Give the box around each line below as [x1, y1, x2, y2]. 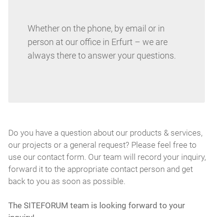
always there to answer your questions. [27, 50, 176, 61]
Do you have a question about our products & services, [8, 128, 202, 138]
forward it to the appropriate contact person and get [8, 165, 193, 174]
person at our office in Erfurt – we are [27, 36, 168, 47]
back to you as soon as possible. [8, 177, 125, 186]
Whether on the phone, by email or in [27, 23, 165, 33]
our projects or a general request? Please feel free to [8, 140, 197, 150]
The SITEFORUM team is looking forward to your [8, 201, 185, 211]
